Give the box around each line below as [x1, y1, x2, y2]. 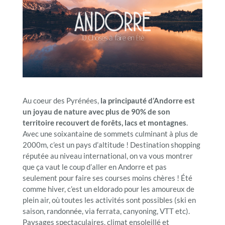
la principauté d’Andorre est [100, 96, 195, 105]
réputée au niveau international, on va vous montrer [22, 151, 193, 160]
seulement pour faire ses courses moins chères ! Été [22, 173, 192, 182]
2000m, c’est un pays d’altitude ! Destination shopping [22, 140, 200, 149]
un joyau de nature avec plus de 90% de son [22, 107, 170, 116]
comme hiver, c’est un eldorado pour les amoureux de [22, 184, 194, 193]
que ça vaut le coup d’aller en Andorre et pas [22, 162, 167, 171]
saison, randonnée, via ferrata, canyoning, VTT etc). [22, 206, 190, 215]
